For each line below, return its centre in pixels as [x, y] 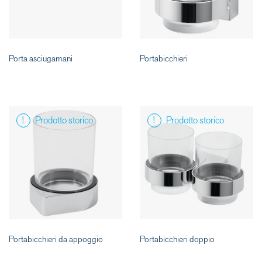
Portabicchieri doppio [177, 240]
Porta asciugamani [41, 59]
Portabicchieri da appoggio [56, 240]
